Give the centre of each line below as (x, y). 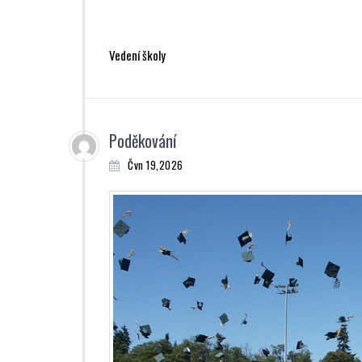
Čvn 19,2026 (156, 165)
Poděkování (143, 141)
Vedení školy (137, 55)
